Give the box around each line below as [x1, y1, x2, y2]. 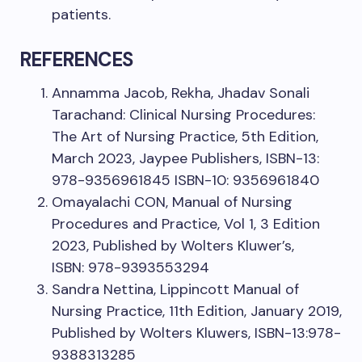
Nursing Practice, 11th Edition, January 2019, [52, 301, 342, 321]
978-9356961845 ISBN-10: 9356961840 [52, 170, 319, 190]
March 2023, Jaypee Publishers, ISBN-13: [52, 149, 319, 168]
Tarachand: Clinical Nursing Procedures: [52, 105, 315, 124]
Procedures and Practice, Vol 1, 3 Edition [52, 214, 320, 234]
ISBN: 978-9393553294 [52, 258, 209, 277]
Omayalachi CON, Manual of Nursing [52, 192, 293, 212]
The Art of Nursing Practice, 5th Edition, [52, 127, 318, 146]
